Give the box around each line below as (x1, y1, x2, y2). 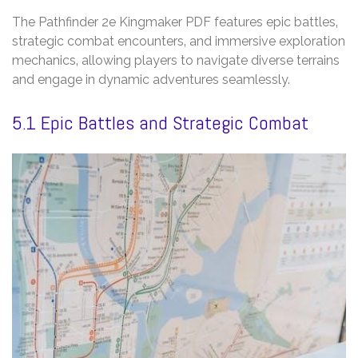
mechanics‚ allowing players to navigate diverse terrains (12, 52, 340, 68)
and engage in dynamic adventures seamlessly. (12, 71, 290, 87)
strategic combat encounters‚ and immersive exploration (12, 33, 345, 49)
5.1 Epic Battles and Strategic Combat (12, 109, 308, 135)
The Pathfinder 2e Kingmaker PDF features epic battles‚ (12, 14, 338, 30)
